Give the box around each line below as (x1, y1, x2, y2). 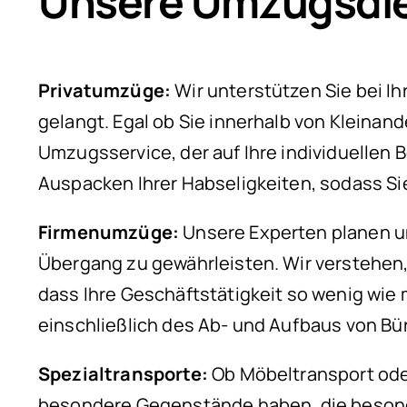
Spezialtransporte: (38, 361, 208, 386)
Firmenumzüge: (38, 219, 180, 244)
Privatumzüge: (38, 77, 172, 103)
